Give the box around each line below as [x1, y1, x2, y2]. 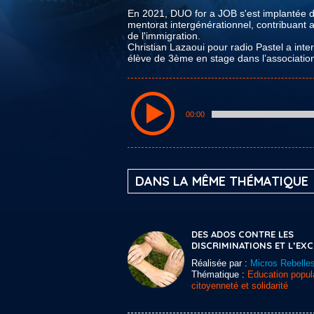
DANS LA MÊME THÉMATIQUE [135, 173, 308, 189]
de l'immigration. [128, 30, 200, 41]
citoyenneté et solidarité [191, 280, 288, 291]
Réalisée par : [191, 258, 250, 268]
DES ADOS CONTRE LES [191, 228, 294, 240]
